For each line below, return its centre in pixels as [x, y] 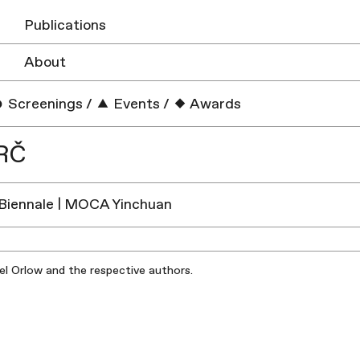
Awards [215, 104]
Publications [65, 25]
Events [135, 104]
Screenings [44, 104]
